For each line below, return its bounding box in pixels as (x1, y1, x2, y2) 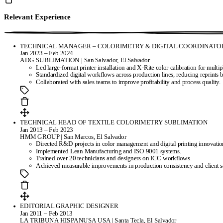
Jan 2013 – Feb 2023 (20, 126, 73, 133)
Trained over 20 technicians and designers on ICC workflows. (36, 155, 192, 162)
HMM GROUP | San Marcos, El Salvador (20, 133, 126, 140)
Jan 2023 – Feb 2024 (20, 49, 73, 57)
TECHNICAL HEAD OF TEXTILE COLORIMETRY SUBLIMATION (20, 119, 208, 126)
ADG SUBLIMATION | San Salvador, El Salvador (20, 57, 150, 64)
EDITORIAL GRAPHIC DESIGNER (20, 203, 118, 210)
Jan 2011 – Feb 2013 (20, 210, 73, 217)
